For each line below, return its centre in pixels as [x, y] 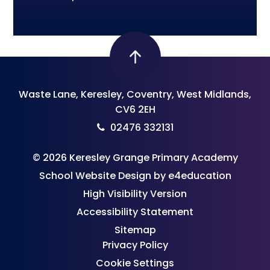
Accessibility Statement [135, 212]
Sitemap [135, 230]
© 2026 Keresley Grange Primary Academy [135, 158]
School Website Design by [103, 176]
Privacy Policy [135, 245]
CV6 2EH [135, 110]
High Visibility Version [135, 194]
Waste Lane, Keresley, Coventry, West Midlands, [135, 95]
